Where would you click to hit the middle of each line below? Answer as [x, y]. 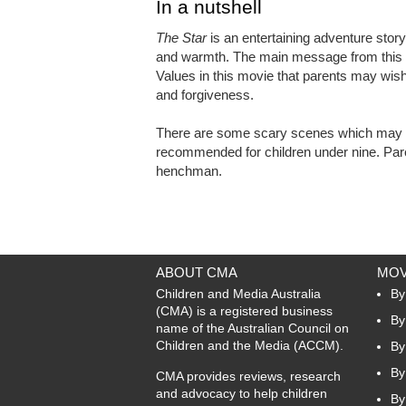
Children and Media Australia [238, 293]
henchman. [189, 170]
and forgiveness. [205, 94]
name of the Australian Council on [252, 328]
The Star [181, 37]
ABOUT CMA [197, 272]
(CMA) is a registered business [244, 310]
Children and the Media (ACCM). [250, 345]
